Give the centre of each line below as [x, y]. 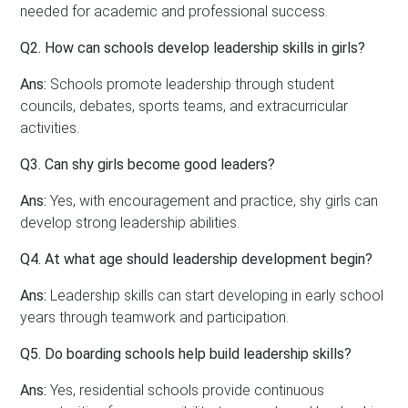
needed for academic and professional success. [174, 11]
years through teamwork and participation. [155, 317]
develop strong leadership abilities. [130, 222]
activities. [50, 127]
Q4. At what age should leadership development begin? [197, 259]
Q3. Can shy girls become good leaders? [148, 164]
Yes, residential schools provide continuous [186, 390]
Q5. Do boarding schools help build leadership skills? [186, 353]
